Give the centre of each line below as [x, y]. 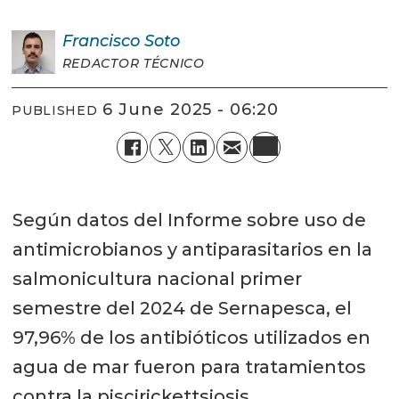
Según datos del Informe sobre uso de [189, 220]
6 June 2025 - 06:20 [196, 110]
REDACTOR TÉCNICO [133, 63]
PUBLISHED [55, 111]
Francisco [101, 41]
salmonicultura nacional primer [157, 278]
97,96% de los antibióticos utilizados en [191, 337]
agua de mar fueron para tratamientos [189, 366]
